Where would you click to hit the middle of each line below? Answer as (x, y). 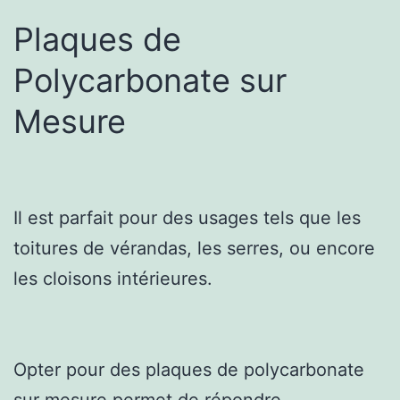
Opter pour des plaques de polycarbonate (189, 369)
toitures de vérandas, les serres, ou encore (194, 248)
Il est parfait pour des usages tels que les (187, 217)
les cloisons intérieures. (113, 278)
